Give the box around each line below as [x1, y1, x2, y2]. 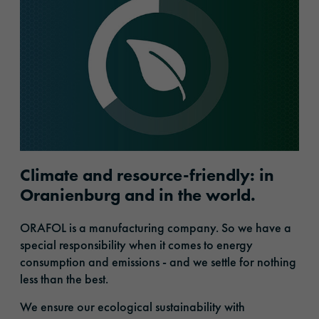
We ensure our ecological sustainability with [20, 298, 245, 315]
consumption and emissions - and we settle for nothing [20, 253, 296, 270]
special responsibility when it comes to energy [20, 236, 253, 253]
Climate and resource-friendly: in [20, 163, 274, 186]
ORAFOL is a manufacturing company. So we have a [20, 219, 291, 236]
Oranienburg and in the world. [20, 183, 256, 206]
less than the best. [20, 270, 111, 287]
